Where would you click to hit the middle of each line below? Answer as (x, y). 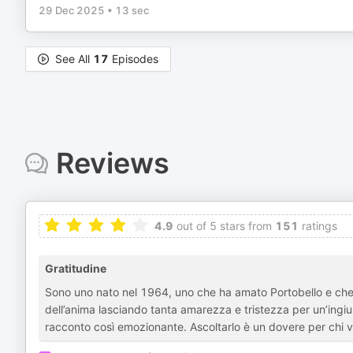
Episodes (134, 59)
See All (74, 59)
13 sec (132, 10)
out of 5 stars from (223, 226)
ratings (318, 226)
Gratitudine (76, 268)
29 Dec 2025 (72, 10)
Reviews (112, 163)
